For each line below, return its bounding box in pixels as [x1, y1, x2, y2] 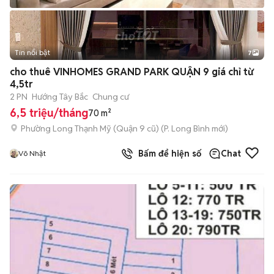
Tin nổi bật [15, 48, 50, 57]
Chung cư [92, 91, 129, 102]
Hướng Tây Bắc [32, 91, 88, 102]
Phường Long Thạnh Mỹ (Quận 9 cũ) [21, 122, 159, 134]
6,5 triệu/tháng [10, 106, 88, 120]
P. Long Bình [164, 122, 210, 134]
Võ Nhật [18, 149, 46, 158]
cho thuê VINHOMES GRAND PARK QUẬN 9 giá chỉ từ [10, 65, 253, 78]
